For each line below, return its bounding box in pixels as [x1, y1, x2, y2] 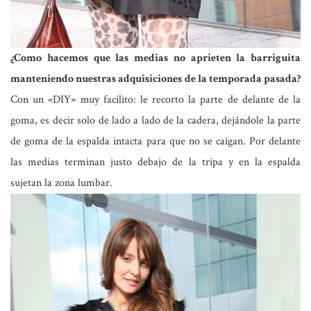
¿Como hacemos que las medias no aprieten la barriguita [10, 50, 301, 65]
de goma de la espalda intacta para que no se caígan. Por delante [10, 133, 301, 149]
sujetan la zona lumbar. [10, 175, 112, 190]
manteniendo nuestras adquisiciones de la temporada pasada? [10, 71, 301, 86]
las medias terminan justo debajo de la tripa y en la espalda [10, 154, 301, 169]
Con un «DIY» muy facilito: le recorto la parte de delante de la [10, 92, 301, 107]
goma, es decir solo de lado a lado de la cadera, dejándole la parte [10, 112, 301, 128]
